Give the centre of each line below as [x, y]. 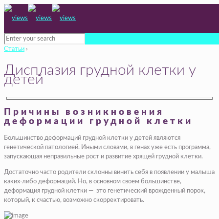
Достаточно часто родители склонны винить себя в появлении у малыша [109, 173]
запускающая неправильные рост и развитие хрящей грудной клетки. [103, 157]
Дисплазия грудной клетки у [100, 70]
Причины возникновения [84, 112]
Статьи [14, 49]
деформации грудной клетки [99, 121]
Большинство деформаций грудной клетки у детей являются [92, 138]
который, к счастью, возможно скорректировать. [74, 200]
